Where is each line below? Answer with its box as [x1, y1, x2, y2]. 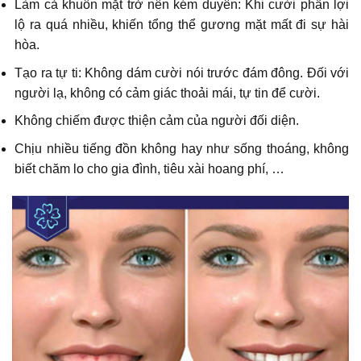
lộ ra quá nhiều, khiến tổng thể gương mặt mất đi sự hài [15, 18, 349, 32]
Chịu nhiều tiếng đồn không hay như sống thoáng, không [15, 141, 349, 156]
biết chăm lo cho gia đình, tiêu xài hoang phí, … [15, 161, 285, 176]
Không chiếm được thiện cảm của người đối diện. [15, 114, 300, 128]
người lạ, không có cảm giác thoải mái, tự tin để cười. [15, 85, 321, 100]
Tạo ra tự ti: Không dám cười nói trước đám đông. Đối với [15, 65, 349, 80]
